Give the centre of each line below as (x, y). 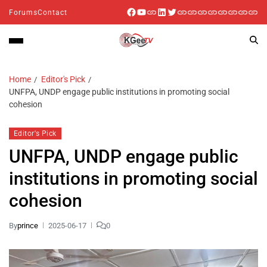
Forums (23, 12)
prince (28, 225)
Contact (52, 12)
